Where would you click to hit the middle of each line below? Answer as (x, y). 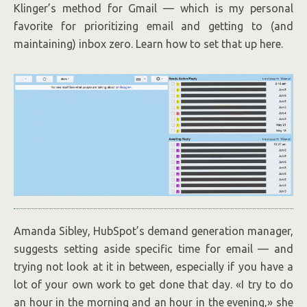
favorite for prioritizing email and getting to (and (153, 26)
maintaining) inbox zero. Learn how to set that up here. (148, 44)
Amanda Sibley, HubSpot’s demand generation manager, (153, 231)
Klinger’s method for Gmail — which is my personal (153, 8)
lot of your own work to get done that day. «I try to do (153, 285)
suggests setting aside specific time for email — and (153, 249)
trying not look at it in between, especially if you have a (153, 267)
